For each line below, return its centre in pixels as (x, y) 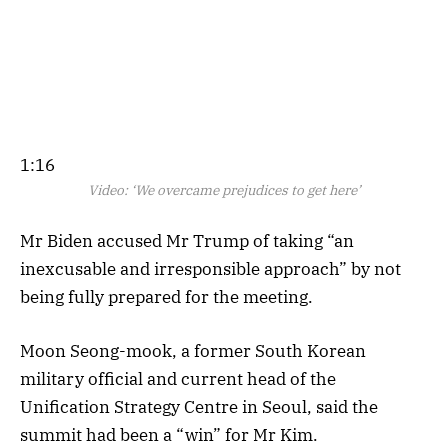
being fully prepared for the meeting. (166, 296)
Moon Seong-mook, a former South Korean (193, 350)
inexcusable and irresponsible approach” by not (210, 268)
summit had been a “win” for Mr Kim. (169, 434)
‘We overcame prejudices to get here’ (245, 189)
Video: (107, 189)
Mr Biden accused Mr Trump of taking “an (187, 240)
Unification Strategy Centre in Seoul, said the (199, 406)
